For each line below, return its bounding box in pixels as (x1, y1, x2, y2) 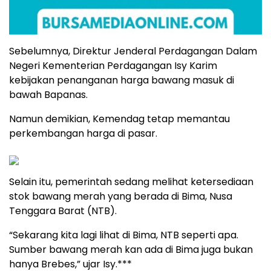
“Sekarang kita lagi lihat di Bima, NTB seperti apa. (9, 227, 238, 242)
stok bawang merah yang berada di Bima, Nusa (9, 189, 232, 203)
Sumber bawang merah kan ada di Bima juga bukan (9, 242, 253, 256)
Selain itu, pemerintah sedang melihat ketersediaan (9, 174, 253, 189)
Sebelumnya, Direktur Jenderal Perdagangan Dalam (9, 44, 257, 58)
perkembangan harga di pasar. (9, 126, 157, 140)
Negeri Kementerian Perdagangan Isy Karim (9, 58, 217, 73)
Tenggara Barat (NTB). (9, 203, 117, 218)
